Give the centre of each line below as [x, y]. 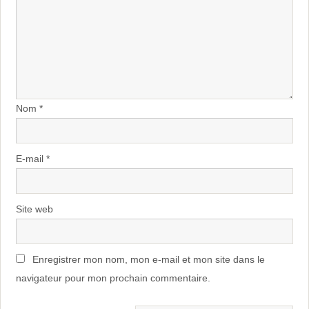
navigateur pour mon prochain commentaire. [113, 278]
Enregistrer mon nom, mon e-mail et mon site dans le [148, 260]
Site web [34, 209]
